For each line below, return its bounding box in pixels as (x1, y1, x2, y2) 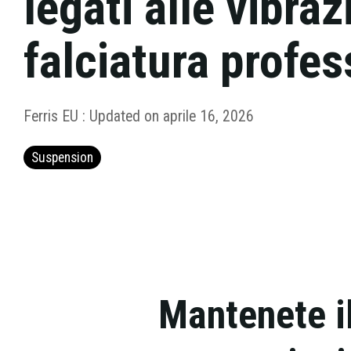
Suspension (31, 150, 93, 165)
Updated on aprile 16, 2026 (89, 107, 254, 125)
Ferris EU (24, 107, 82, 125)
